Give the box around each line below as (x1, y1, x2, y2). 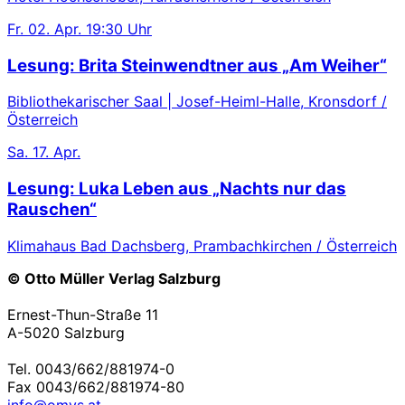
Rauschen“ (7, 199, 97, 221)
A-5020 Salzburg (7, 323, 125, 342)
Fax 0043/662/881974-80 (7, 377, 184, 396)
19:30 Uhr (86, 19, 152, 38)
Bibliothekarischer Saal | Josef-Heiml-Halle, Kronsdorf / (7, 92, 387, 111)
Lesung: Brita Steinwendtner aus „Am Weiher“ (7, 54, 387, 76)
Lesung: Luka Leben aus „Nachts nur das (7, 178, 346, 200)
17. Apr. (33, 143, 80, 162)
